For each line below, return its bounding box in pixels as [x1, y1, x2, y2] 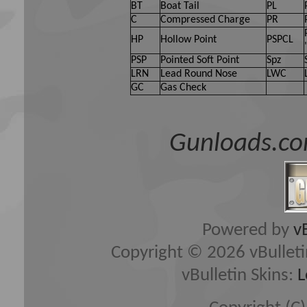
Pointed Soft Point [160, 55, 239, 66]
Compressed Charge [160, 14, 250, 26]
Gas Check [160, 82, 206, 94]
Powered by [201, 221, 293, 241]
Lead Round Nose [160, 69, 237, 80]
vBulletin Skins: [181, 267, 297, 286]
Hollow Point [160, 34, 217, 46]
